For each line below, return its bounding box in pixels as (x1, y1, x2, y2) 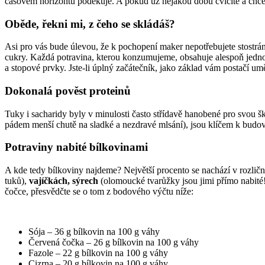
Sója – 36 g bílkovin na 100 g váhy (28, 227, 160, 237)
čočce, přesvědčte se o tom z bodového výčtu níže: (5, 186, 193, 197)
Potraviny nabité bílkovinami (5, 141, 148, 154)
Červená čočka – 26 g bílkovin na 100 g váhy (28, 237, 199, 248)
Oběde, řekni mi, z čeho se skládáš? (5, 17, 175, 30)
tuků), (5, 176, 29, 186)
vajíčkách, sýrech (29, 176, 98, 186)
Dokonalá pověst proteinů (5, 84, 131, 97)
